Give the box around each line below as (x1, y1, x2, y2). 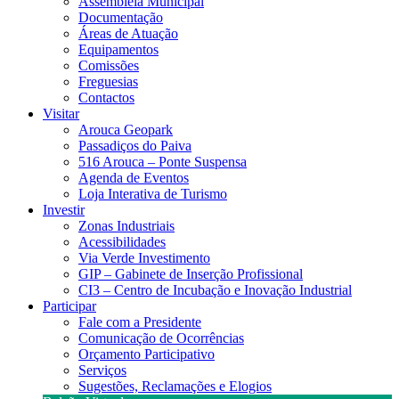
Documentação (78, 10, 163, 25)
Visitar (43, 106, 79, 121)
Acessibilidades (78, 234, 166, 249)
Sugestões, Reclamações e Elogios (78, 379, 272, 394)
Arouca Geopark (78, 122, 173, 137)
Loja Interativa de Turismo (78, 186, 227, 201)
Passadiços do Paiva (78, 138, 191, 153)
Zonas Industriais (78, 218, 175, 233)
